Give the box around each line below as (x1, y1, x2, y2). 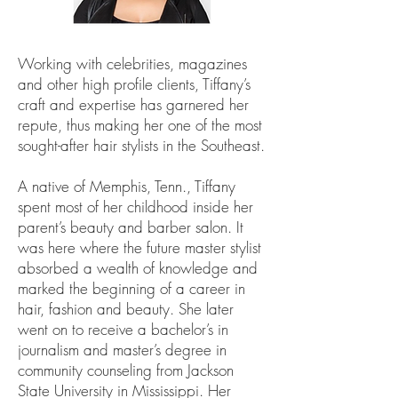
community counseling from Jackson (18, 360, 234, 380)
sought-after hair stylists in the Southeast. (18, 135, 265, 155)
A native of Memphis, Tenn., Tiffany (18, 176, 235, 196)
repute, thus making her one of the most (18, 115, 262, 135)
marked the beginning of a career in (18, 278, 245, 298)
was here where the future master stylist (18, 237, 261, 258)
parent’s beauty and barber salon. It (18, 217, 243, 237)
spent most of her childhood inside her (18, 196, 253, 217)
